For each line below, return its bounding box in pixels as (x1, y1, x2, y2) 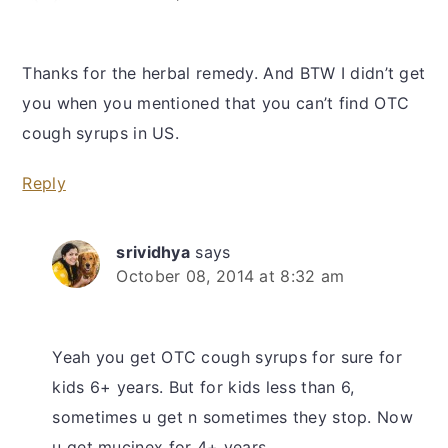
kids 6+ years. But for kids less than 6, (52, 377, 355, 398)
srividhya (116, 242, 191, 263)
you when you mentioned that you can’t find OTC (22, 93, 410, 114)
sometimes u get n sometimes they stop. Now (52, 407, 413, 428)
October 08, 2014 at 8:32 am (116, 266, 345, 287)
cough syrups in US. (22, 123, 180, 144)
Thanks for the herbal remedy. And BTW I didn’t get (22, 63, 426, 84)
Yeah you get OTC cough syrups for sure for (52, 347, 402, 368)
